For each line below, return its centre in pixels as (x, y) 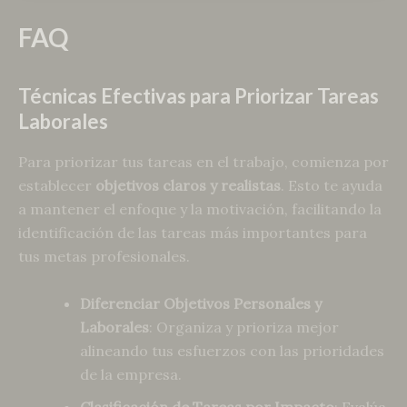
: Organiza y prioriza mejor (244, 327)
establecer (57, 186)
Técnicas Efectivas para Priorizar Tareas (199, 96)
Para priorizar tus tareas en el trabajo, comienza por (203, 162)
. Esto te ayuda (332, 186)
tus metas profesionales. (104, 257)
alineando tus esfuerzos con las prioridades (232, 350)
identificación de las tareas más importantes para (193, 233)
